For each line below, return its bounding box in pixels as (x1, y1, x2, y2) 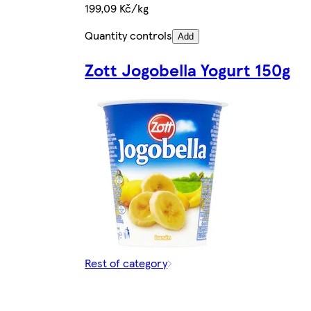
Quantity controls (85, 27, 173, 44)
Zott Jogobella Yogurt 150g (85, 58, 291, 82)
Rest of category (85, 255, 168, 271)
